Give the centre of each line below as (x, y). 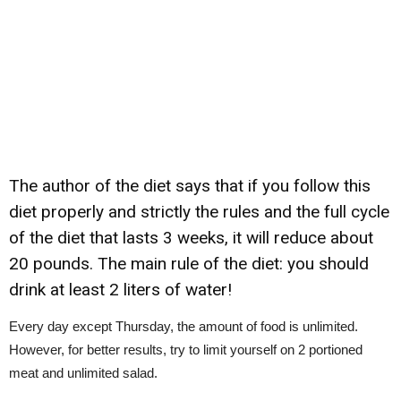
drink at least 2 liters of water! (120, 290)
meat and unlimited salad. (83, 373)
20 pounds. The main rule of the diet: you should (189, 264)
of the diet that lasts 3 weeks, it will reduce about (191, 238)
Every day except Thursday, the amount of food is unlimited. (183, 326)
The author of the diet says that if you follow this (190, 186)
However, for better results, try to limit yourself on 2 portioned (186, 350)
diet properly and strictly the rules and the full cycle (199, 212)
